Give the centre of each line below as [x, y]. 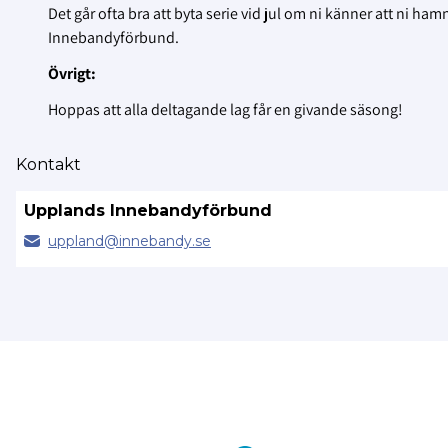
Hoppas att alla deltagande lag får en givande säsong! [225, 110]
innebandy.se [165, 241]
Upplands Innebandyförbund [148, 211]
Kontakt [48, 165]
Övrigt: [72, 74]
